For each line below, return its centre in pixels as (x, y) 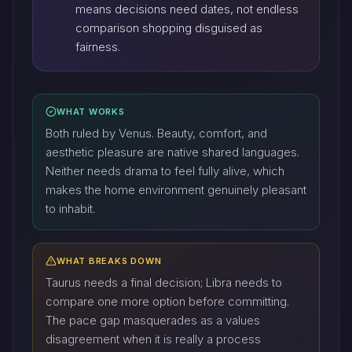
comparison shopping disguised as (169, 28)
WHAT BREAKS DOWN (109, 260)
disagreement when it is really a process (153, 339)
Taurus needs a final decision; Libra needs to (164, 282)
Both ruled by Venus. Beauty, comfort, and (156, 133)
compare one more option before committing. (167, 301)
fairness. (98, 47)
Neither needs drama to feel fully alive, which (165, 170)
